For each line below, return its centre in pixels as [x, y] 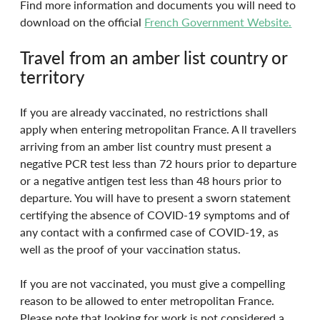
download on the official [82, 22]
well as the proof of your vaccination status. [131, 249]
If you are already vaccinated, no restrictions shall [146, 112]
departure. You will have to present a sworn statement [157, 198]
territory [52, 77]
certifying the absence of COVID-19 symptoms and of [157, 215]
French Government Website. [218, 22]
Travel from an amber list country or [156, 58]
